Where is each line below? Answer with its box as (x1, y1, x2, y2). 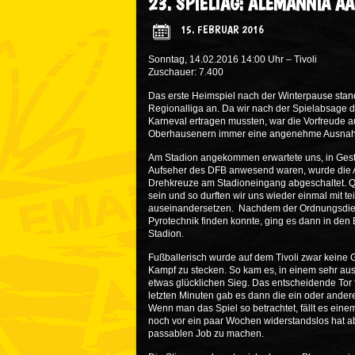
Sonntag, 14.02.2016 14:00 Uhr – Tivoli (148, 54, 317, 65)
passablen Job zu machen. (148, 328, 264, 339)
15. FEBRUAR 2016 (181, 22, 264, 36)
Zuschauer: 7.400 (148, 67, 223, 78)
